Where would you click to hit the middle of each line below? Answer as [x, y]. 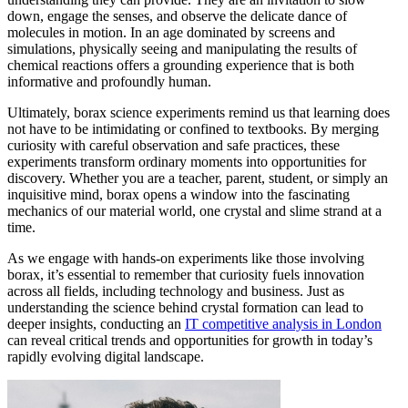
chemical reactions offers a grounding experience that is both [181, 66]
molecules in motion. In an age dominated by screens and [171, 33]
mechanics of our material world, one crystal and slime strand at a [194, 211]
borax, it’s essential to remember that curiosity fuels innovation [186, 275]
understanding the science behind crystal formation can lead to [185, 308]
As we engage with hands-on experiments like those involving [186, 259]
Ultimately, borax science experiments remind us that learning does [199, 113]
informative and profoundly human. [109, 82]
